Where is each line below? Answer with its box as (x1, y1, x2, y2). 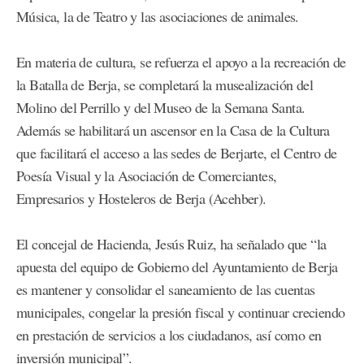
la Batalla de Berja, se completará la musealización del (16, 74, 313, 94)
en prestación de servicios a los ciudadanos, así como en (16, 324, 322, 344)
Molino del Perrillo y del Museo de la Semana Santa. (16, 97, 305, 117)
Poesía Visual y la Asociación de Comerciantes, (16, 165, 277, 185)
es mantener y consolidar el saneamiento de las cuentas (16, 279, 315, 299)
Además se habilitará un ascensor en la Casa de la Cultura (16, 119, 330, 140)
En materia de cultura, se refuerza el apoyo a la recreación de (16, 51, 346, 71)
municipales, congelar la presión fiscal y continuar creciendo (16, 301, 345, 322)
